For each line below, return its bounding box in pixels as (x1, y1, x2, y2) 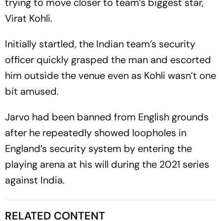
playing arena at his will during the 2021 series (5, 158, 209, 171)
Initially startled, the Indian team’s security (5, 37, 195, 50)
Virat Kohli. (5, 12, 52, 25)
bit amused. (5, 85, 59, 98)
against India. (5, 174, 65, 186)
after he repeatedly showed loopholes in (5, 126, 186, 139)
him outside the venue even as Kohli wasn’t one (5, 69, 216, 82)
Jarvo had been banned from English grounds (5, 110, 209, 123)
